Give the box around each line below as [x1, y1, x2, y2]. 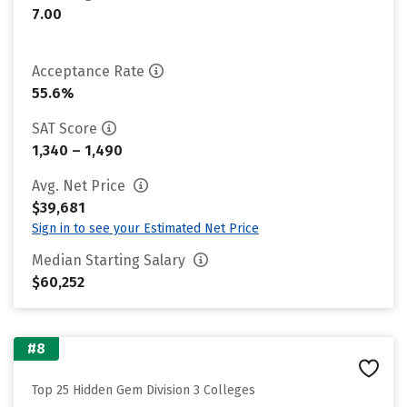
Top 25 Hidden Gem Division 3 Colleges [32, 382, 255, 398]
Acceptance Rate [32, 63, 144, 80]
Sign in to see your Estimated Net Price [32, 221, 259, 236]
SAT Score [32, 120, 97, 137]
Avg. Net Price [32, 177, 129, 194]
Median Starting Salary [32, 252, 189, 269]
